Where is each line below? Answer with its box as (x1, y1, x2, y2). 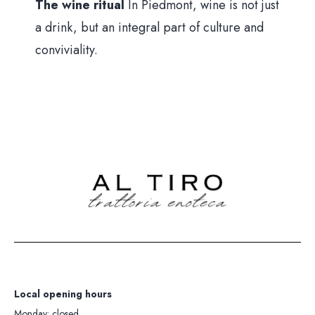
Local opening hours (14, 287, 112, 302)
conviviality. (35, 41, 98, 59)
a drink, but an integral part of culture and (35, 18, 264, 37)
